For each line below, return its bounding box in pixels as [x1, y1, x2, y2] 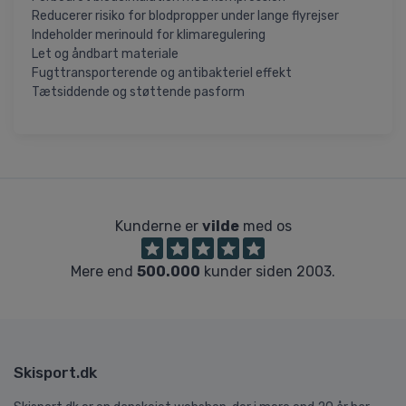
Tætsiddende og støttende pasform [32, 83, 245, 100]
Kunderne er [114, 217, 202, 235]
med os [238, 217, 292, 235]
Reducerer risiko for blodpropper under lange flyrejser [32, 7, 339, 24]
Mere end [71, 262, 137, 280]
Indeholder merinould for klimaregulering [32, 26, 266, 43]
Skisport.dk [14, 362, 97, 382]
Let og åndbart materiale [32, 45, 179, 62]
